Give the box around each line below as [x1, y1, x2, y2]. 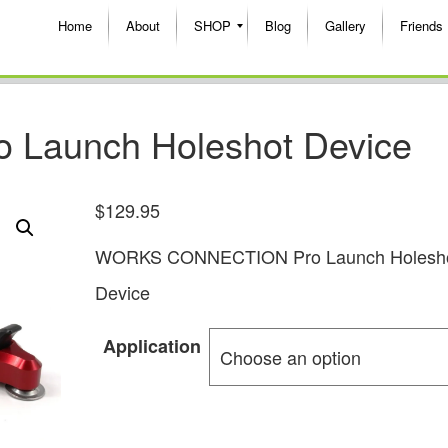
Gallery [325, 16, 366, 35]
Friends [400, 16, 443, 35]
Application [102, 332, 201, 359]
